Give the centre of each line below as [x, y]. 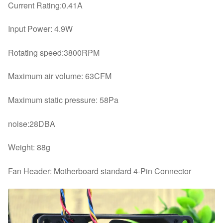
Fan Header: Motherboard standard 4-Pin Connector [100, 171]
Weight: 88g [29, 147]
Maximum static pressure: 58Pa [63, 100]
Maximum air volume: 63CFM [60, 76]
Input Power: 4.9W [40, 29]
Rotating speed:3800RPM [54, 52]
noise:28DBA [32, 123]
